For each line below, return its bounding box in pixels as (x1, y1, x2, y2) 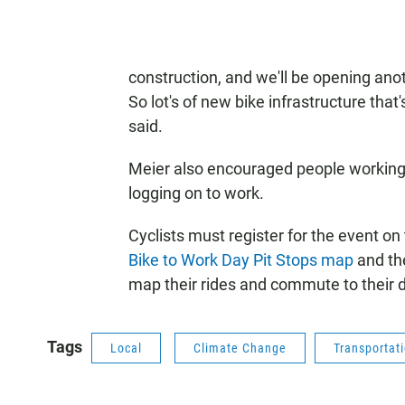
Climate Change (193, 341, 287, 355)
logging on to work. (128, 184, 264, 202)
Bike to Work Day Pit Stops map (128, 250, 353, 269)
